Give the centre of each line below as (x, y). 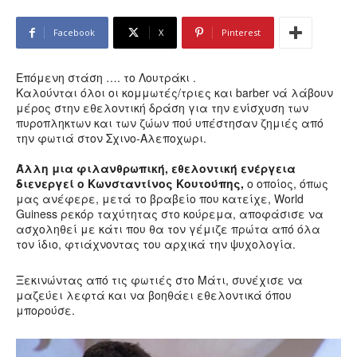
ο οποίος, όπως (286, 183)
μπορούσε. (45, 310)
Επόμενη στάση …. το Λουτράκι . (106, 77)
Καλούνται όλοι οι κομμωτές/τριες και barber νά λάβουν (175, 92)
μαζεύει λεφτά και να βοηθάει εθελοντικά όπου (154, 295)
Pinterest (241, 32)
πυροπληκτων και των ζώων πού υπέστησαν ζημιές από (170, 123)
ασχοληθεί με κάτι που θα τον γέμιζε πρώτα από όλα (168, 229)
